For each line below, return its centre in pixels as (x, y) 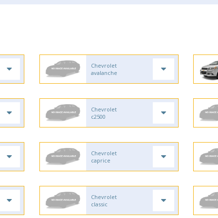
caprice (100, 160)
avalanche (104, 73)
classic (99, 204)
